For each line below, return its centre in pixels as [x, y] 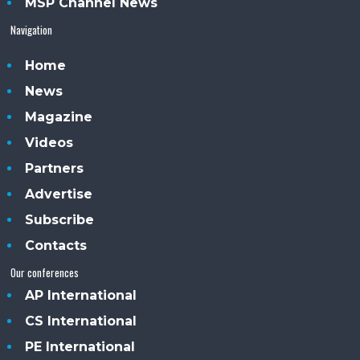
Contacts [56, 245]
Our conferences [45, 272]
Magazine [59, 117]
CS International [81, 321]
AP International [81, 295]
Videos [49, 142]
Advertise [59, 194]
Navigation [32, 29]
